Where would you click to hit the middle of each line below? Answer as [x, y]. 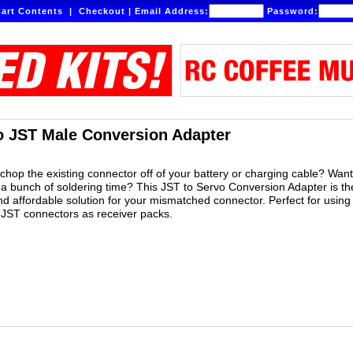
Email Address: [172, 11]
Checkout [102, 11]
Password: [291, 11]
